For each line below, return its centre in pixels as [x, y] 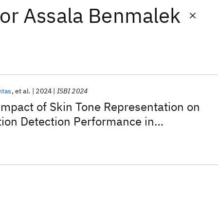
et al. [23, 91]
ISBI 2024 [72, 91]
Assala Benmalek [102, 15]
